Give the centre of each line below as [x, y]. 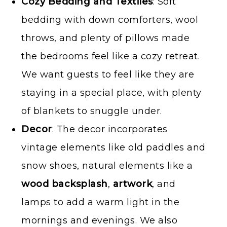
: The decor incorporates [110, 129]
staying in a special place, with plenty [111, 92]
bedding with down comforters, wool [110, 20]
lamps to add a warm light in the [100, 202]
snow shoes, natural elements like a [107, 165]
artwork [132, 184]
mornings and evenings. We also [99, 220]
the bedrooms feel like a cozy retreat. [110, 56]
